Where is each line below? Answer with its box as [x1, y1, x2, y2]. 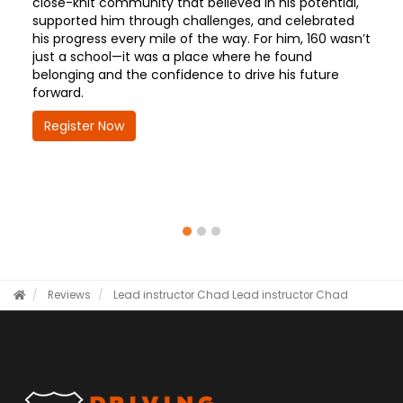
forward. [31, 83, 84, 102]
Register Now [43, 116, 124, 135]
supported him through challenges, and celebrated [31, 11, 354, 30]
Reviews [48, 288, 91, 302]
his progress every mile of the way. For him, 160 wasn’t [31, 29, 371, 48]
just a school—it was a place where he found [31, 47, 312, 66]
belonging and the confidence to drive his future [31, 65, 339, 84]
